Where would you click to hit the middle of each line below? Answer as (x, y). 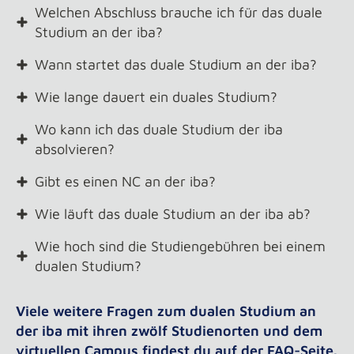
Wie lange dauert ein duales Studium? (156, 97)
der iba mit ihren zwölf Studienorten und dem (169, 331)
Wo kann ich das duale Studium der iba (159, 129)
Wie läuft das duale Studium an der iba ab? (173, 214)
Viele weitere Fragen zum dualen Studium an (166, 311)
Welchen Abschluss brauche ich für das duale (179, 12)
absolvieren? (75, 149)
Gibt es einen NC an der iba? (125, 181)
